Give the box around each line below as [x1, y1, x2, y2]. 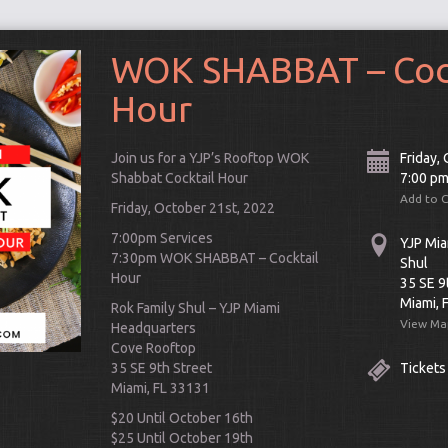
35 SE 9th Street [110, 360, 212, 376]
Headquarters [110, 320, 196, 336]
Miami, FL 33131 [110, 380, 210, 396]
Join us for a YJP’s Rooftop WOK [110, 150, 309, 166]
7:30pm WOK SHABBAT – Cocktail [110, 250, 319, 266]
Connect [190, 337, 258, 357]
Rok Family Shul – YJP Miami [110, 300, 280, 316]
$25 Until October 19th [110, 430, 253, 446]
